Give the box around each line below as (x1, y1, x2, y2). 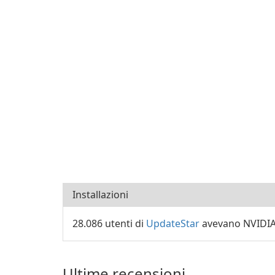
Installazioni (72, 188, 128, 201)
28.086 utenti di (72, 217, 146, 230)
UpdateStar (146, 217, 199, 230)
